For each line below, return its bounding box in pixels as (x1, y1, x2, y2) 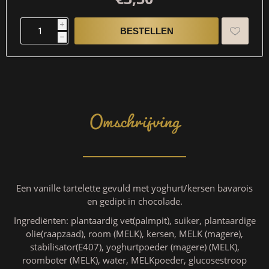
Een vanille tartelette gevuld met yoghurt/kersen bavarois (16, 182, 253, 194)
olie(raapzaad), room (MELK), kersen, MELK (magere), (26, 228, 243, 240)
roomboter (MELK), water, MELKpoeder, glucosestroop (22, 254, 247, 266)
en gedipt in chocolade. (86, 195, 183, 207)
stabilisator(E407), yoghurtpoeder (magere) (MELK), (29, 241, 240, 253)
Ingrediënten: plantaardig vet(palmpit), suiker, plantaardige (13, 214, 256, 226)
